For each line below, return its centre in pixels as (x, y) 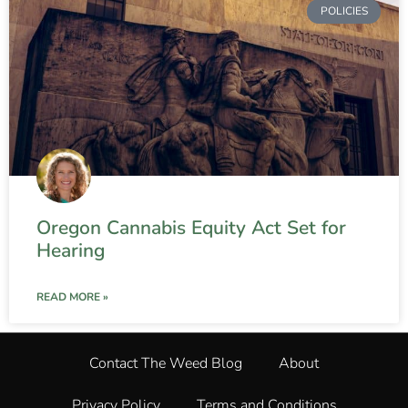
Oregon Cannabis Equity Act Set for (191, 228)
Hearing (71, 251)
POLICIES (344, 11)
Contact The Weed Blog (166, 364)
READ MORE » (72, 297)
